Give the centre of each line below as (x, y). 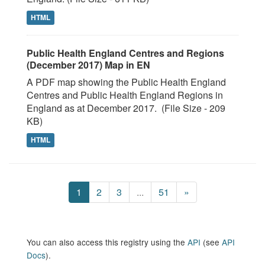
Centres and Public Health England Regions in (125, 95)
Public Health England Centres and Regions (125, 53)
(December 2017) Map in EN (88, 65)
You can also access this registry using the (107, 242)
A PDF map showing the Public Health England (126, 82)
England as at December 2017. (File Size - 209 (126, 108)
